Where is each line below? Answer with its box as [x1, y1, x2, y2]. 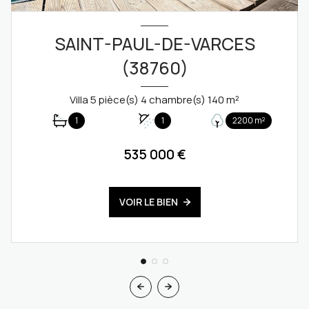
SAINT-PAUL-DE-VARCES [54, 32, 255, 57]
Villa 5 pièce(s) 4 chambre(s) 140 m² [226, 92, 239, 107]
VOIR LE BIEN [119, 195, 178, 208]
